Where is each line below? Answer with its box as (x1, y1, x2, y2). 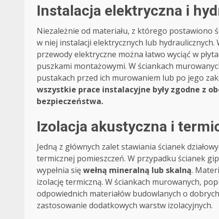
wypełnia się (37, 165, 83, 176)
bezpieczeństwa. (37, 96, 103, 107)
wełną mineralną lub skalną (83, 165, 192, 176)
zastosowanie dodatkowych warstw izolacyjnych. (37, 200, 213, 211)
